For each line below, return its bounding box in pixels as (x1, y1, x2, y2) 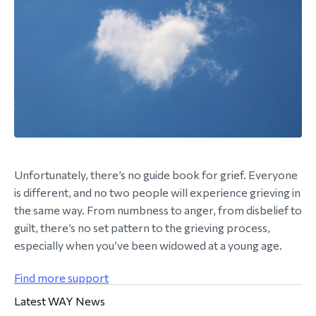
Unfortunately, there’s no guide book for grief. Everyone (14, 168, 298, 182)
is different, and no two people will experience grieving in (14, 186, 300, 200)
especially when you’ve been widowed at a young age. (14, 238, 282, 253)
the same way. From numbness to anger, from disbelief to (14, 203, 302, 217)
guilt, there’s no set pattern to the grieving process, (14, 221, 270, 235)
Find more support (14, 271, 109, 285)
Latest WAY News (14, 294, 105, 308)
